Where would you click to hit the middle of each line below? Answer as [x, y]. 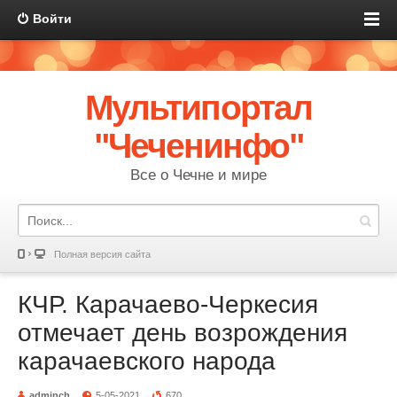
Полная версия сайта [102, 254]
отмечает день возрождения [183, 333]
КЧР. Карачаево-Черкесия [168, 304]
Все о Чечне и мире [198, 175]
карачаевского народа [147, 361]
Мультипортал [198, 108]
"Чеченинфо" [198, 146]
